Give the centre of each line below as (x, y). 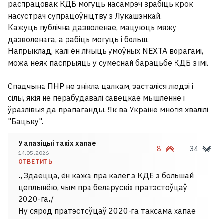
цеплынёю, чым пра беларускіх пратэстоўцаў (103, 187)
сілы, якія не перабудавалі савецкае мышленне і (96, 98)
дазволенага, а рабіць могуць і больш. (78, 39)
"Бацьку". (25, 121)
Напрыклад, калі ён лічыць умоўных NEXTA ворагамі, (106, 51)
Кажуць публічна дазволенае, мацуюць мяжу (92, 27)
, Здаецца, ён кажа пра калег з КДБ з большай (107, 175)
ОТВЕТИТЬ (35, 162)
